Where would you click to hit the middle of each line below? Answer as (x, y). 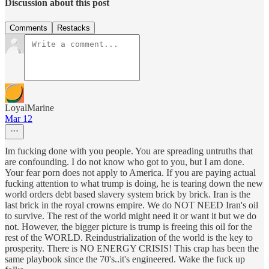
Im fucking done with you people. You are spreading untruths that (129, 151)
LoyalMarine (29, 107)
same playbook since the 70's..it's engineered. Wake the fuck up (125, 259)
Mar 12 (19, 118)
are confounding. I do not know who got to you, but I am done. (125, 162)
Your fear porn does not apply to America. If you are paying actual (130, 172)
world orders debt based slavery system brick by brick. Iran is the (128, 194)
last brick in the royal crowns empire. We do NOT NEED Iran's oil (131, 205)
